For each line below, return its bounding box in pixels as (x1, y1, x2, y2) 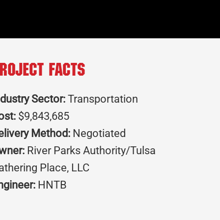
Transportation (65, 93, 138, 106)
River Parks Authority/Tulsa (25, 144, 156, 157)
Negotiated (70, 127, 126, 140)
